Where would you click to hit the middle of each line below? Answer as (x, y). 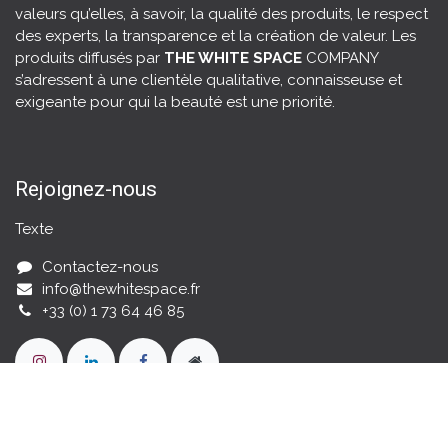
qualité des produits (279, 14)
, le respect (389, 14)
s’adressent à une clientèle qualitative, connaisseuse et (208, 80)
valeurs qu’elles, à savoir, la (111, 14)
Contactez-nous (100, 267)
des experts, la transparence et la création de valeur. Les (215, 36)
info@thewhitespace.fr (121, 289)
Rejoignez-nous (86, 189)
